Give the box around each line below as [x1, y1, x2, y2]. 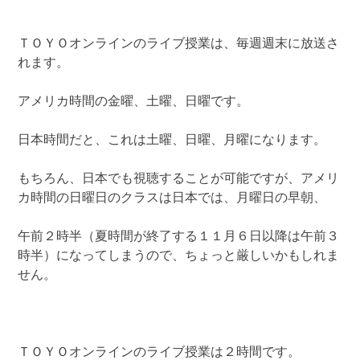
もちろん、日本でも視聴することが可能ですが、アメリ [18, 172, 340, 186]
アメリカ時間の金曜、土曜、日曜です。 [18, 95, 250, 108]
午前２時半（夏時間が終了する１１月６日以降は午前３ [18, 230, 340, 243]
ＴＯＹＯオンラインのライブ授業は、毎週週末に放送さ [18, 37, 340, 51]
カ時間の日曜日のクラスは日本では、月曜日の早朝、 [18, 191, 327, 205]
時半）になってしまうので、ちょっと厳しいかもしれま [18, 249, 340, 263]
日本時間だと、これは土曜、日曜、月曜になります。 [18, 133, 327, 147]
